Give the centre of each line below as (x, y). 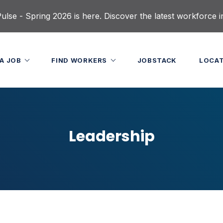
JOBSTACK (157, 60)
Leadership (111, 136)
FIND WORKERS (80, 60)
